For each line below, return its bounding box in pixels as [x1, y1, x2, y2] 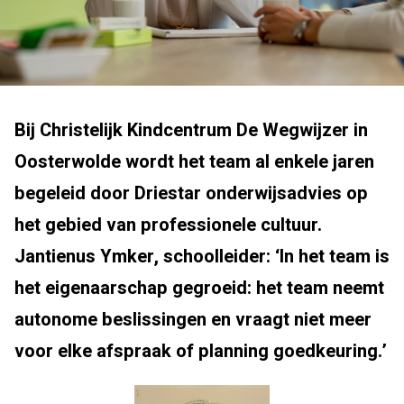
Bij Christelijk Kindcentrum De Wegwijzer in [14, 117, 368, 143]
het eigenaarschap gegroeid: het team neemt [14, 275, 384, 301]
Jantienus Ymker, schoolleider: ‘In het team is [14, 243, 390, 270]
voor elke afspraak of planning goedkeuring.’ [14, 338, 387, 364]
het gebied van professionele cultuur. [14, 212, 322, 238]
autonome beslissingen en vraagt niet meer [14, 307, 372, 333]
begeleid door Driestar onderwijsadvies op [14, 180, 368, 207]
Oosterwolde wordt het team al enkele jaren [14, 149, 374, 175]
